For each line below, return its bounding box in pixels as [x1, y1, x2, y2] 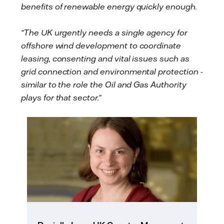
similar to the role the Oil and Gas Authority [21, 79, 186, 89]
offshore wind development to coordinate [21, 40, 181, 50]
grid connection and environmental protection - [21, 66, 203, 76]
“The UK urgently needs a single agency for [21, 27, 187, 37]
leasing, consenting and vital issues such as [21, 53, 189, 63]
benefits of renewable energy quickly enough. [21, 1, 197, 12]
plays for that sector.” [21, 92, 101, 102]
